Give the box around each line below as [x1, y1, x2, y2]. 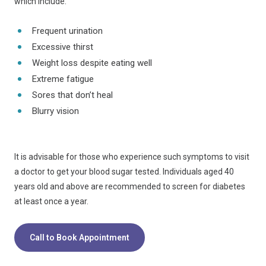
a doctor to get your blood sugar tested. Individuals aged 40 [14, 167, 234, 176]
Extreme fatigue [32, 74, 94, 84]
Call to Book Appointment [30, 233, 129, 242]
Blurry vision [32, 106, 81, 116]
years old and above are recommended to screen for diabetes [14, 182, 245, 191]
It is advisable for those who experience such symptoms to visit [14, 152, 249, 161]
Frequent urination [32, 26, 103, 36]
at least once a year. [14, 197, 90, 206]
